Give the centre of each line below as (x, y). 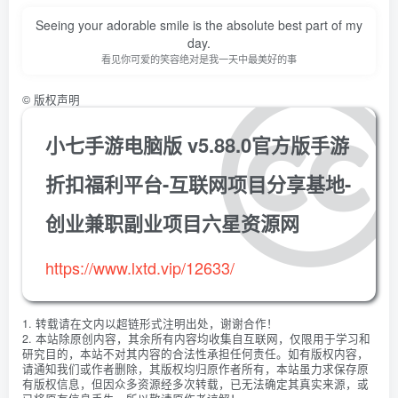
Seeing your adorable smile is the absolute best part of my (199, 25)
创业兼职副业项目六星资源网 (172, 223)
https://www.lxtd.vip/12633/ (140, 268)
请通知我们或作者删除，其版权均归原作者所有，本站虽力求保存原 (195, 369)
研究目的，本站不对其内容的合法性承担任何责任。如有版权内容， (195, 354)
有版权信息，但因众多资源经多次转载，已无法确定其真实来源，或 (195, 384)
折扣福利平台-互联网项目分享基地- (198, 184)
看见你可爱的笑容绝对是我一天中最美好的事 (199, 59)
